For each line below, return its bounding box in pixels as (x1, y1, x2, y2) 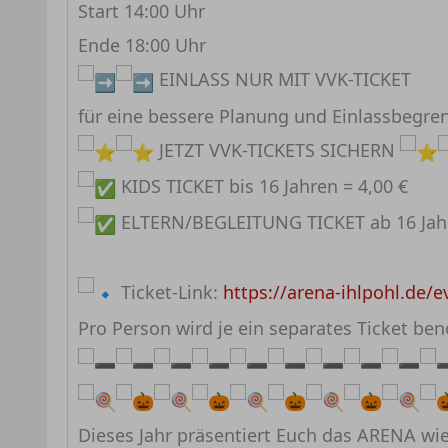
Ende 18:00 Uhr (78, 33, 206, 58)
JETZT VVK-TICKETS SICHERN (154, 137, 400, 162)
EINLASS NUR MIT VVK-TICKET (154, 67, 411, 92)
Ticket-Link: (116, 280, 223, 305)
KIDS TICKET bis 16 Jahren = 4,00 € (116, 173, 408, 198)
